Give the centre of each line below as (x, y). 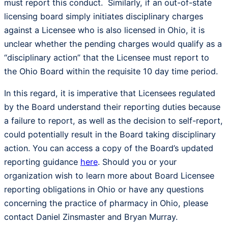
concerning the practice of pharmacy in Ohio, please (106, 203)
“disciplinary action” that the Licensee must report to (107, 57)
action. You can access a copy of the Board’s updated (109, 148)
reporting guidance (42, 162)
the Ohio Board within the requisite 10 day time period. (111, 71)
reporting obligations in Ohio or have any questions (104, 190)
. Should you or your (137, 162)
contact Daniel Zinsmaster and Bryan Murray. (91, 217)
